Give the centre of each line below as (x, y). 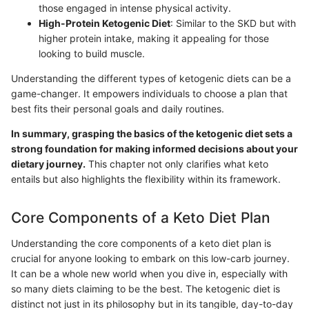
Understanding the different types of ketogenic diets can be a (151, 78)
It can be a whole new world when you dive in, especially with (149, 274)
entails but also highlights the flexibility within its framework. (146, 179)
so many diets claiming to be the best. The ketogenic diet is (146, 289)
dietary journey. (48, 163)
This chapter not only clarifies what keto (177, 163)
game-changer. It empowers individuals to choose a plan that (149, 93)
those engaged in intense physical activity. (135, 8)
